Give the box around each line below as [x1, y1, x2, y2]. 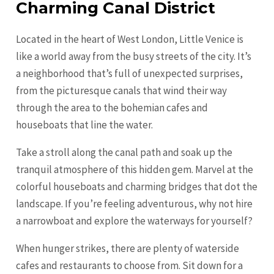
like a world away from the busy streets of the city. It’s [16, 50, 252, 64]
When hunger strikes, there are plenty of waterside [16, 242, 240, 256]
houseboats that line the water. [16, 118, 154, 132]
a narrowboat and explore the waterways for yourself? [16, 214, 253, 228]
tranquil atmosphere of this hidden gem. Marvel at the [16, 163, 254, 177]
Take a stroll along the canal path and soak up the [16, 146, 233, 160]
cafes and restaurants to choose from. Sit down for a [16, 259, 243, 273]
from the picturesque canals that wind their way [16, 84, 228, 98]
